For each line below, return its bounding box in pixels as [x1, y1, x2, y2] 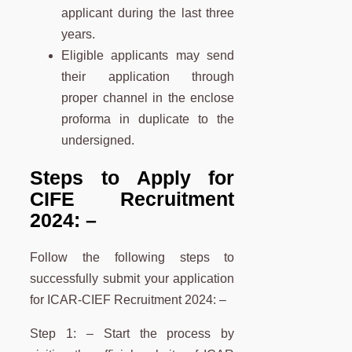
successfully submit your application [30, 272, 235, 286]
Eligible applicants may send [61, 49, 235, 63]
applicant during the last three [61, 6, 235, 20]
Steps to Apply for [30, 167, 235, 189]
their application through [61, 70, 235, 84]
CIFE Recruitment [30, 188, 235, 211]
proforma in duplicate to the [61, 112, 235, 126]
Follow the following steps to [30, 251, 235, 265]
